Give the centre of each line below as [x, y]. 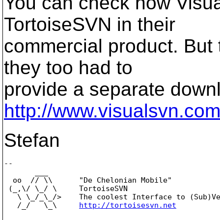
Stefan [32, 140]
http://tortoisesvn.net [128, 205]
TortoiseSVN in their [90, 24]
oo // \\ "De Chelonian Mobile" [88, 180]
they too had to [68, 68]
